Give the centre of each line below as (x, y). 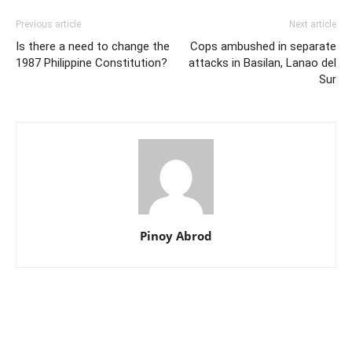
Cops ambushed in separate (263, 46)
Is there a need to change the (93, 46)
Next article (313, 24)
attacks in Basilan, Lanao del (262, 62)
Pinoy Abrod (176, 235)
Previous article (48, 24)
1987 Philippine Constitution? (92, 62)
